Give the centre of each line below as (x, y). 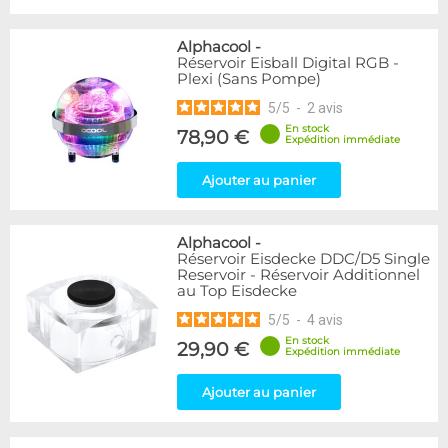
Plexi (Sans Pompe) (249, 79)
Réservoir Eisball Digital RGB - (288, 63)
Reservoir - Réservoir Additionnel (298, 275)
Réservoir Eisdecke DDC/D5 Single (303, 259)
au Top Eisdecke (237, 291)
